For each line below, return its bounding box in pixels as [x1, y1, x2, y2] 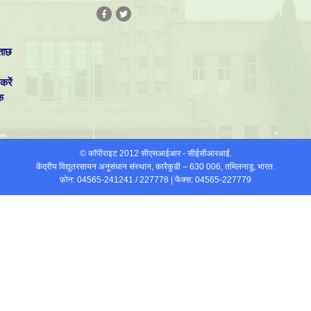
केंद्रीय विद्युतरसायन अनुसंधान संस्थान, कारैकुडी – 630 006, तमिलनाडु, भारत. [36, 162, 275, 172]
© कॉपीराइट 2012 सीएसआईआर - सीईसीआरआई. [79, 149, 232, 159]
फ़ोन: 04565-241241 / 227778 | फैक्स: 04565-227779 [60, 175, 251, 185]
